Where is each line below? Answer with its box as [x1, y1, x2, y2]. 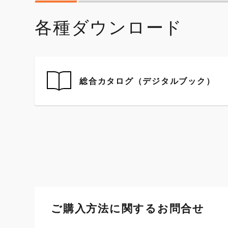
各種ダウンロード [35, 17, 183, 38]
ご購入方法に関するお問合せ [51, 202, 205, 215]
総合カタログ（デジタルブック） [79, 76, 215, 86]
